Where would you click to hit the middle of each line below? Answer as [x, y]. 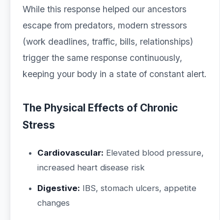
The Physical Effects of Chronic [100, 108]
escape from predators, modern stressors [105, 25]
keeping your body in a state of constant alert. [115, 74]
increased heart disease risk [91, 167]
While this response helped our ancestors [105, 9]
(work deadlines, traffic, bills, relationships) [108, 41]
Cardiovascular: [70, 153]
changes [54, 203]
